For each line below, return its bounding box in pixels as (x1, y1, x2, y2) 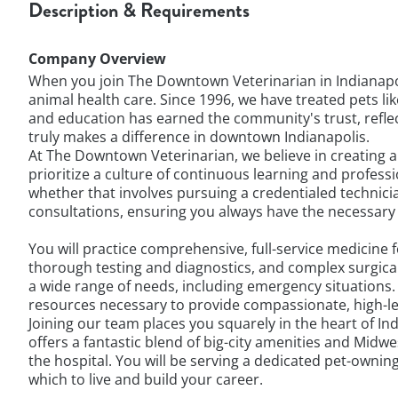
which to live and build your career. (28, 370, 263, 389)
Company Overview (28, 49, 166, 68)
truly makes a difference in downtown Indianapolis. (28, 127, 370, 147)
